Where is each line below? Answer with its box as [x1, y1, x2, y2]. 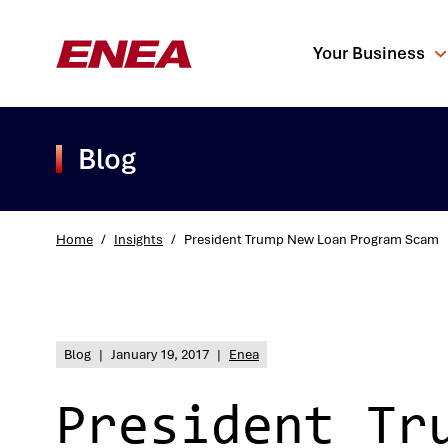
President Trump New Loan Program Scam [184, 230, 439, 248]
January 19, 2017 [111, 345, 209, 363]
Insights [114, 230, 163, 248]
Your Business [312, 42, 425, 64]
